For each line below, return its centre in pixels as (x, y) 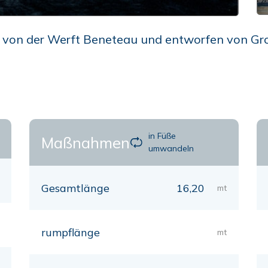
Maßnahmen (86, 142)
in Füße (162, 136)
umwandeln (171, 148)
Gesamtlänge (75, 188)
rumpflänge (71, 232)
